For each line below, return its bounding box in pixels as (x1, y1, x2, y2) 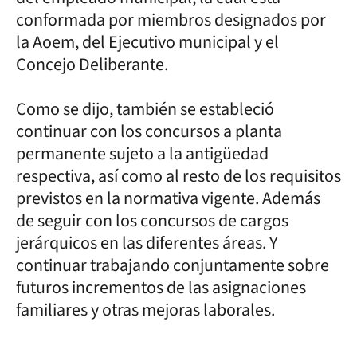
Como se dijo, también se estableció (16, 96, 274, 122)
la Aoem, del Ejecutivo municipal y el (16, 29, 279, 55)
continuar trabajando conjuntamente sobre (16, 252, 329, 278)
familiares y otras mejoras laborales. (16, 296, 275, 323)
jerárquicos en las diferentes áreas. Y (16, 229, 277, 256)
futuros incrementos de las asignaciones (16, 274, 306, 300)
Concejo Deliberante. (16, 51, 168, 77)
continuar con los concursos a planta (16, 118, 282, 144)
